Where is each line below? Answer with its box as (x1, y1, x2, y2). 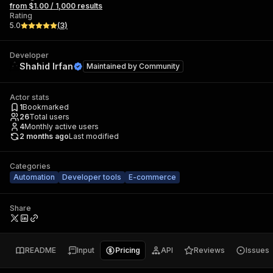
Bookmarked (23, 102, 69, 112)
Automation (13, 172, 55, 182)
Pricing (115, 246, 140, 255)
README (25, 246, 56, 255)
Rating (10, 11, 32, 20)
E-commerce (129, 172, 176, 182)
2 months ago (19, 132, 69, 141)
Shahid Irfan (19, 61, 73, 71)
